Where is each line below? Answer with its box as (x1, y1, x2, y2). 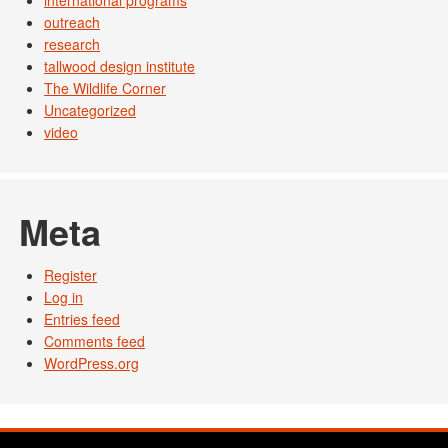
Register (44, 265, 97, 286)
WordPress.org (44, 353, 139, 374)
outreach (44, 12, 100, 33)
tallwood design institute (44, 56, 195, 77)
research (44, 34, 100, 55)
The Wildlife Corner (44, 78, 166, 99)
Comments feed (44, 331, 145, 352)
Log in (44, 287, 83, 308)
